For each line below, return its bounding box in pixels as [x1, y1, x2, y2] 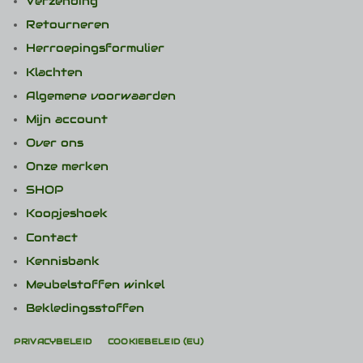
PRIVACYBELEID [14, 335, 92, 347]
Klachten [26, 65, 83, 79]
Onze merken [26, 160, 109, 174]
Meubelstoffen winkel [26, 277, 165, 292]
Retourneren [26, 18, 110, 32]
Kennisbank [26, 254, 100, 268]
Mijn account [26, 112, 109, 126]
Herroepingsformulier [26, 41, 165, 56]
